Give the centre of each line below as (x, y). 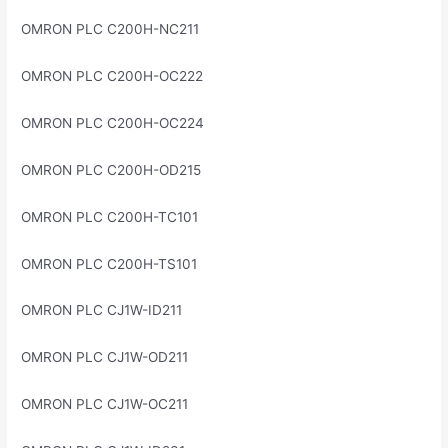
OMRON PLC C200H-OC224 (113, 122)
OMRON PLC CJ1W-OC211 (105, 404)
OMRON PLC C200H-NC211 (110, 29)
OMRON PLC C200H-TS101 (109, 263)
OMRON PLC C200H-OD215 (111, 169)
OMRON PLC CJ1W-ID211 (102, 310)
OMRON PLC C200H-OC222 (112, 76)
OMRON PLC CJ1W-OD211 (105, 357)
